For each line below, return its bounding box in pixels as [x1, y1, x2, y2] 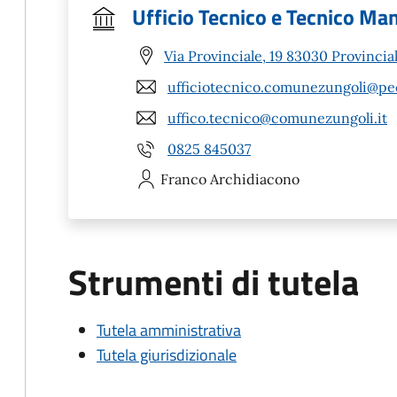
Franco [160, 170, 206, 188]
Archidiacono [210, 170, 300, 188]
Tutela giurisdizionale [97, 343, 237, 367]
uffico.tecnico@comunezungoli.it [167, 108, 387, 127]
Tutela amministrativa [97, 318, 241, 342]
